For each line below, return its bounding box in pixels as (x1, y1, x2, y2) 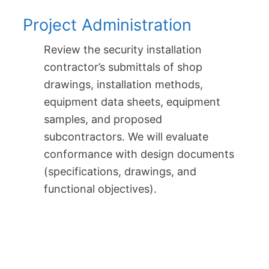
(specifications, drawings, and (44, 165, 196, 178)
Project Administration (23, 15, 192, 35)
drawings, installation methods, (44, 78, 203, 91)
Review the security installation (44, 43, 202, 56)
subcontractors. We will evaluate (44, 130, 208, 144)
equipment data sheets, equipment (44, 95, 220, 109)
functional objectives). (44, 183, 157, 196)
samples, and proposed (44, 113, 162, 126)
